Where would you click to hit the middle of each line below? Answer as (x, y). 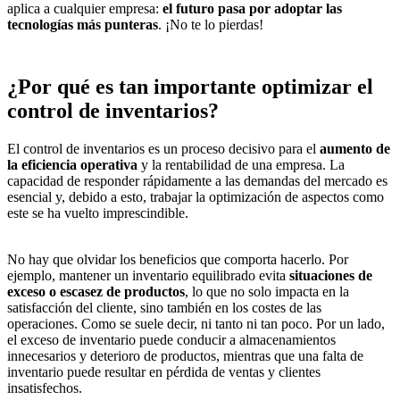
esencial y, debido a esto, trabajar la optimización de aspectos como (196, 196)
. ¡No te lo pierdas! (211, 25)
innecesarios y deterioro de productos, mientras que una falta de (185, 355)
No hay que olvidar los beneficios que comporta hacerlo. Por (178, 259)
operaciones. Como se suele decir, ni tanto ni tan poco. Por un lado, (196, 323)
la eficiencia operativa (74, 164)
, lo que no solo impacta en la (267, 291)
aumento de (355, 148)
